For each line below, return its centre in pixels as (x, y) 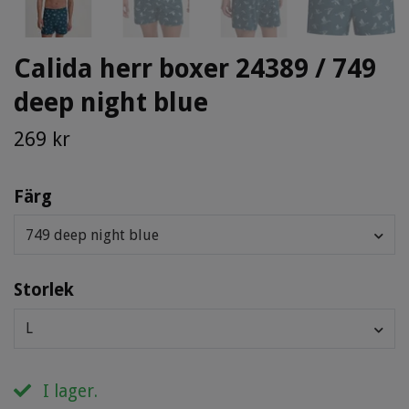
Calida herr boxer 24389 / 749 (195, 68)
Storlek (44, 290)
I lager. (68, 391)
